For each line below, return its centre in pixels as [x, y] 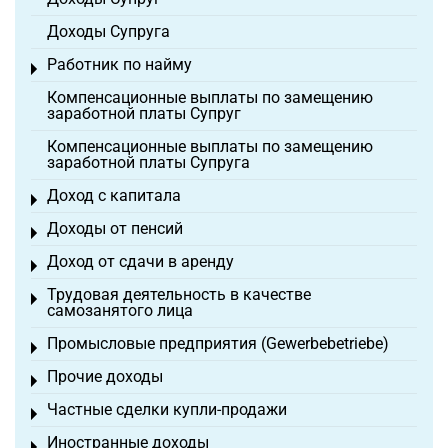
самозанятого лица [120, 311]
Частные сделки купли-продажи [167, 410]
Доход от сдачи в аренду [140, 262]
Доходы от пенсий [115, 229]
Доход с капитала [114, 196]
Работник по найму [119, 65]
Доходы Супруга [108, 32]
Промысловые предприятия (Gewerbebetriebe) [218, 344]
